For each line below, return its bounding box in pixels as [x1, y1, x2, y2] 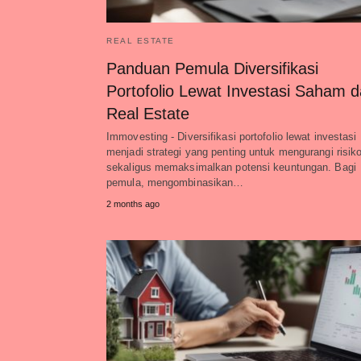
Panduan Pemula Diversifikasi [106, 60, 318, 77]
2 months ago [106, 199, 160, 209]
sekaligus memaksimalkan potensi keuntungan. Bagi [106, 161, 356, 173]
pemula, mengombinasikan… [106, 176, 244, 189]
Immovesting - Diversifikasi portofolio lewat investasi [106, 131, 357, 143]
